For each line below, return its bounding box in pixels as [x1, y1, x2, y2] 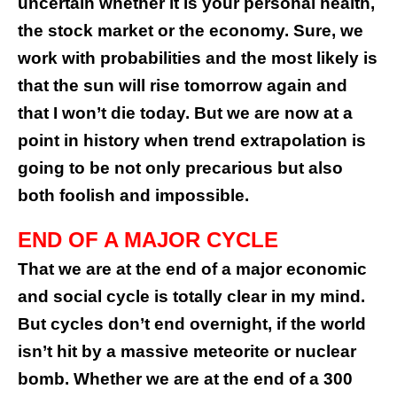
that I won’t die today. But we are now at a [18, 104, 353, 123]
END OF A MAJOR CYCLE [18, 228, 278, 253]
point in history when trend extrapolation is [18, 131, 366, 151]
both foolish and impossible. [18, 186, 249, 206]
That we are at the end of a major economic [18, 260, 367, 279]
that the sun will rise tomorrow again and [18, 76, 347, 96]
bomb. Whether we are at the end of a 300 [18, 370, 353, 389]
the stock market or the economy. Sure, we [18, 21, 363, 41]
